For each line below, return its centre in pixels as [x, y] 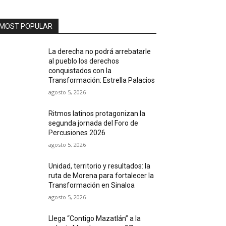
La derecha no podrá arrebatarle [100, 51]
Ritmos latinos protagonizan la [97, 114]
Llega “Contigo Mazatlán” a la [95, 218]
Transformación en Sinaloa [92, 185]
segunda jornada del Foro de [94, 123]
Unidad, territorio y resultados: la [100, 166]
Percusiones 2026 [77, 133]
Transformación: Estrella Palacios [102, 80]
